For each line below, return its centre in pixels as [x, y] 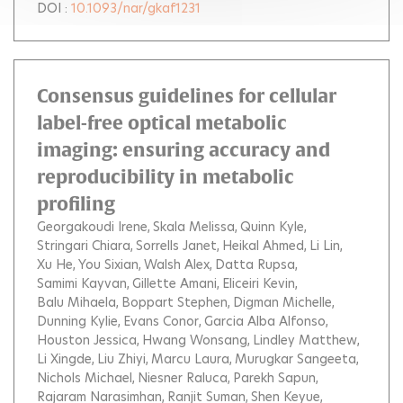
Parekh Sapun [274, 378]
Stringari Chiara [84, 246]
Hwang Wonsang [195, 340]
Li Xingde [64, 359]
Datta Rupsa [255, 264]
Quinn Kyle [272, 227]
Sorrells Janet [176, 246]
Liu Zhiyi [121, 359]
